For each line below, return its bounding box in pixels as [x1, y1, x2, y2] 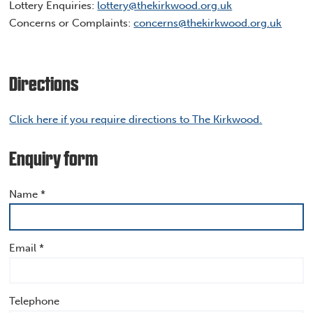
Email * [9, 241, 45, 254]
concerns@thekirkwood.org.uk [133, 16, 282, 29]
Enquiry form [9, 150, 99, 171]
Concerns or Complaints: [9, 16, 134, 29]
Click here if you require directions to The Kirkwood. [9, 112, 263, 126]
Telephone [9, 295, 60, 308]
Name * [9, 188, 46, 201]
